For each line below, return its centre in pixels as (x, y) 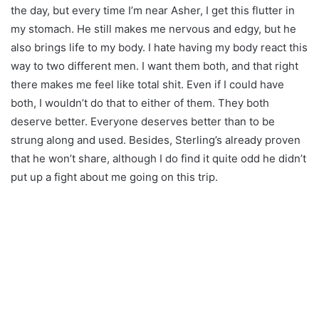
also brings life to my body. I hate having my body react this (159, 48)
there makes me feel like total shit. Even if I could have (147, 85)
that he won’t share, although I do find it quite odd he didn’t (158, 159)
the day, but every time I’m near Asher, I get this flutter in (153, 11)
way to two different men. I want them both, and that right (155, 66)
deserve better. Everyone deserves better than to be (143, 122)
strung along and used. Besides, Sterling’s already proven (156, 140)
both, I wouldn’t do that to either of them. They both (140, 103)
